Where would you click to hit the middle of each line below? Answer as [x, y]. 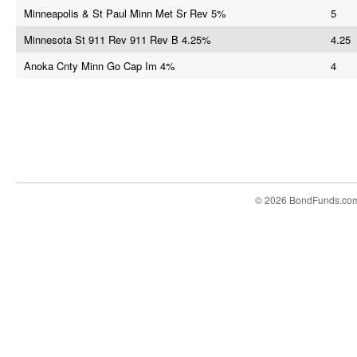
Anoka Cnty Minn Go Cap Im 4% [100, 66]
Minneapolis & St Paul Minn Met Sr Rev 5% [125, 13]
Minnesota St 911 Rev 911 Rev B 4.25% [118, 39]
